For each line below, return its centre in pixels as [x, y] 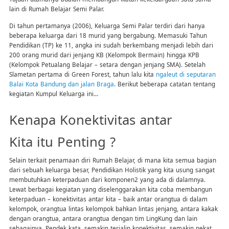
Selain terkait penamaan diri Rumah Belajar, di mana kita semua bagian [112, 160]
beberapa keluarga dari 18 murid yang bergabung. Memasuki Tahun [108, 36]
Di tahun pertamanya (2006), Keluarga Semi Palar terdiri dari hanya [107, 26]
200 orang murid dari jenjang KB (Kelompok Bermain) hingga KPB [104, 55]
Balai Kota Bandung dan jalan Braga [61, 84]
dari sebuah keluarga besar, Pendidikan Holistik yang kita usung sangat [112, 170]
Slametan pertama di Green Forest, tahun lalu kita [82, 74]
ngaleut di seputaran [186, 74]
